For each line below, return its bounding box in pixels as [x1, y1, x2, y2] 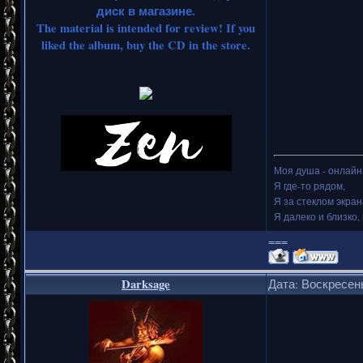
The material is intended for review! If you [36, 19, 255, 36]
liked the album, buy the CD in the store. [41, 36, 250, 53]
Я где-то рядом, [274, 178, 345, 192]
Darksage [122, 275, 170, 293]
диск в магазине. [96, 2, 195, 19]
